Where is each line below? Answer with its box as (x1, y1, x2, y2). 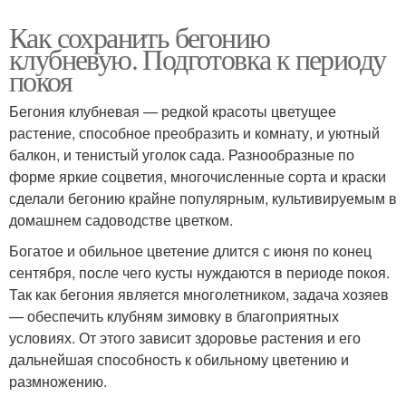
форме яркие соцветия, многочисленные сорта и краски (9, 166, 386, 188)
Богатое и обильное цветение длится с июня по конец (9, 240, 372, 262)
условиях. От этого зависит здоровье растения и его (9, 327, 361, 349)
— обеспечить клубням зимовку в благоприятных (9, 305, 339, 327)
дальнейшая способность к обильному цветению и (9, 349, 349, 371)
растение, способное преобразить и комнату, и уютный (9, 122, 380, 144)
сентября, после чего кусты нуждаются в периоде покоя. (9, 262, 390, 284)
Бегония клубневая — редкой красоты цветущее (9, 101, 336, 122)
